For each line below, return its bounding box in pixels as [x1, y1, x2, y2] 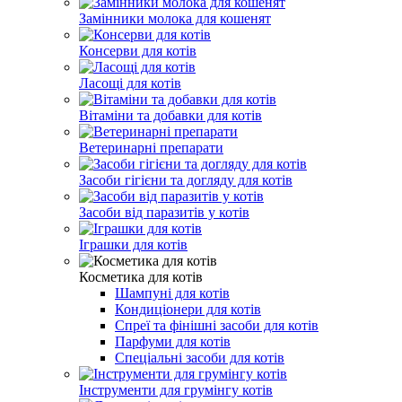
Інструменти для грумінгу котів [79, 381, 273, 398]
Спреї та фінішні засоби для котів [115, 317, 319, 333]
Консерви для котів [79, 42, 197, 58]
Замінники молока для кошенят [79, 10, 271, 26]
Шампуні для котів [115, 284, 230, 301]
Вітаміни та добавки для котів [79, 107, 262, 123]
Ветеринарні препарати [79, 139, 223, 155]
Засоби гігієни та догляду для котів [79, 171, 293, 188]
